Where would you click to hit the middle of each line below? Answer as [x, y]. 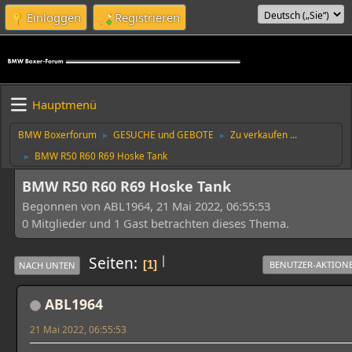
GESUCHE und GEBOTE [163, 134]
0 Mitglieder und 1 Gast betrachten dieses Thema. [156, 223]
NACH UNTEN [47, 265]
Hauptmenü [64, 104]
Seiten [111, 263]
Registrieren [147, 17]
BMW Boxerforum [57, 134]
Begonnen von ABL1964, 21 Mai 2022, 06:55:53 [146, 205]
